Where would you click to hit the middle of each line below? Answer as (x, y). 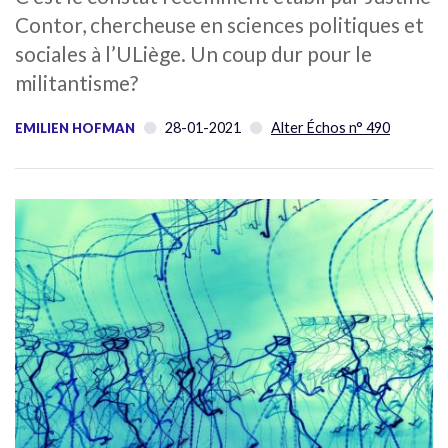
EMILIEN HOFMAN (75, 127)
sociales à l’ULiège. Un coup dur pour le (193, 53)
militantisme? (76, 82)
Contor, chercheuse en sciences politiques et (219, 24)
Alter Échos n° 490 (330, 127)
